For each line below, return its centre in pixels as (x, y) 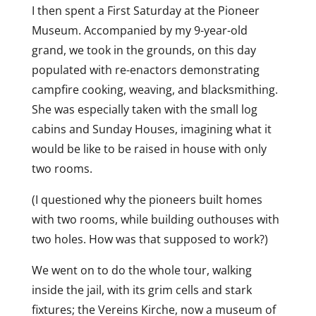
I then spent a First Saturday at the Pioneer (145, 11)
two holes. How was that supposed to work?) (150, 239)
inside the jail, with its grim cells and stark (141, 290)
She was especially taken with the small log (144, 109)
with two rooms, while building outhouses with (155, 219)
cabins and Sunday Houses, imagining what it (151, 129)
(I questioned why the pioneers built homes (147, 200)
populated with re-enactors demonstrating (145, 70)
